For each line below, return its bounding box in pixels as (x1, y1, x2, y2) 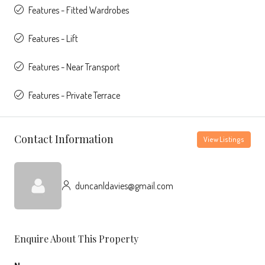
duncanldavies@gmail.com (73, 179, 173, 192)
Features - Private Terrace (28, 89, 120, 101)
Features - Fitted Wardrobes (28, 4, 129, 16)
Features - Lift (28, 32, 78, 44)
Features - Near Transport (28, 60, 120, 73)
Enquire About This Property (14, 232, 138, 245)
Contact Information (14, 132, 114, 147)
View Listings (203, 134, 244, 144)
